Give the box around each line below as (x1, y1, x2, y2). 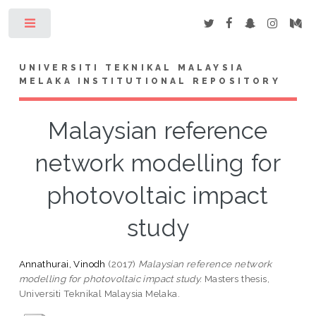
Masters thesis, (202, 272, 270, 284)
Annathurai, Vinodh (18, 257, 106, 269)
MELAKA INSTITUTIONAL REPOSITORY (18, 75, 281, 86)
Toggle (61, 21, 89, 31)
